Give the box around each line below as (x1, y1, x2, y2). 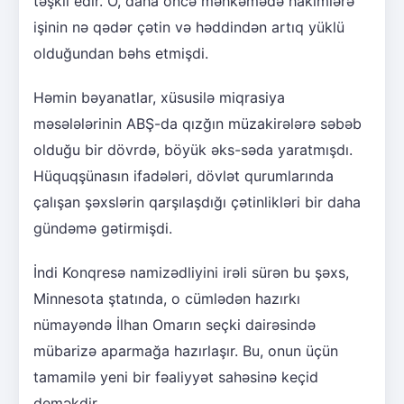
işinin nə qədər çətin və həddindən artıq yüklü (33, 17, 344, 36)
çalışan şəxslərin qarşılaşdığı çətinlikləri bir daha (33, 192, 361, 211)
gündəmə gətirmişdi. (33, 218, 172, 237)
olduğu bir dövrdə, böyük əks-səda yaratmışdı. (33, 140, 353, 159)
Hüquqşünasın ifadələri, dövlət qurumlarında (33, 166, 334, 185)
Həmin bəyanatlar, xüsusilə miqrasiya (33, 87, 285, 106)
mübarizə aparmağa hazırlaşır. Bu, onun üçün (33, 341, 338, 360)
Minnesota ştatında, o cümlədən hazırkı (33, 289, 300, 308)
